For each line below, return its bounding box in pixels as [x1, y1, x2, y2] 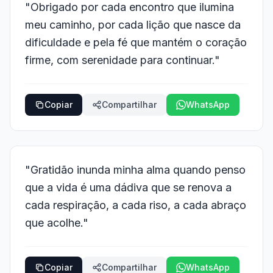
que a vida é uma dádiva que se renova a [25, 181, 232, 194]
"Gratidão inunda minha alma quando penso [25, 163, 246, 176]
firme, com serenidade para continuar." [25, 54, 220, 66]
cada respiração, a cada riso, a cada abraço [25, 199, 246, 211]
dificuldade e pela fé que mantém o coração [25, 36, 247, 49]
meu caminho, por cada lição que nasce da [25, 18, 241, 31]
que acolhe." [25, 216, 88, 229]
